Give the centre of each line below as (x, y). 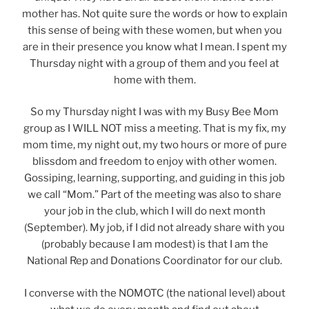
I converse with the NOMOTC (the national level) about (154, 293)
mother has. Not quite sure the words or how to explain (154, 13)
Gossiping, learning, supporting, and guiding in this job (154, 178)
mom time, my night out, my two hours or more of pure (154, 145)
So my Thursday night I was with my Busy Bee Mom (154, 112)
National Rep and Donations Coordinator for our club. (154, 261)
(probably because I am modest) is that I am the (154, 245)
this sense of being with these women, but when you (154, 30)
